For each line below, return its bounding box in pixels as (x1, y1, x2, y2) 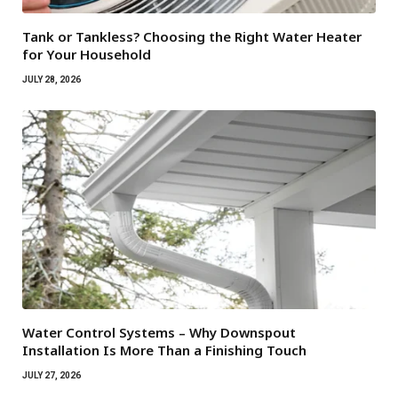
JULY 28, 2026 (22, 75, 81, 85)
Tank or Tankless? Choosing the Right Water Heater (22, 28, 362, 46)
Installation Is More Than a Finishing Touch (22, 341, 306, 360)
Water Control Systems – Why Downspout (22, 323, 296, 342)
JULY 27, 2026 (22, 370, 81, 381)
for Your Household (22, 45, 151, 64)
